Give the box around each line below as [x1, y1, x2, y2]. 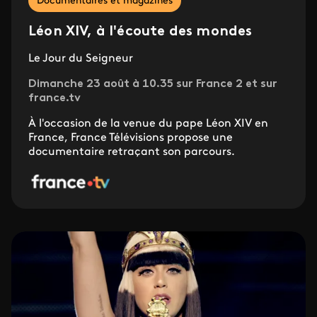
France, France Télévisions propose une [28, 132, 233, 144]
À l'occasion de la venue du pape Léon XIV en [28, 117, 268, 129]
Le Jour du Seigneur [28, 52, 133, 64]
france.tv [28, 92, 81, 104]
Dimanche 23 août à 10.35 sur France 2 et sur [28, 78, 277, 90]
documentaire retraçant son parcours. [28, 146, 235, 158]
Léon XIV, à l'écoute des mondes [28, 24, 253, 39]
